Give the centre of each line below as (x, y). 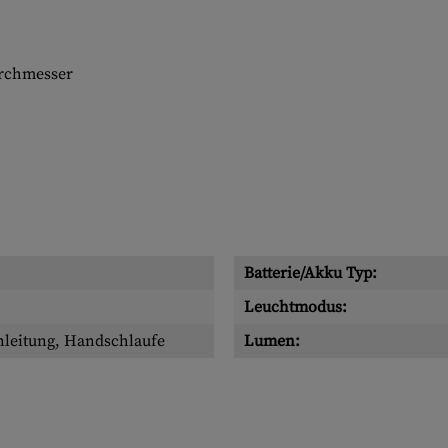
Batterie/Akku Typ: (310, 273)
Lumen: (272, 341)
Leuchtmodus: (295, 307)
